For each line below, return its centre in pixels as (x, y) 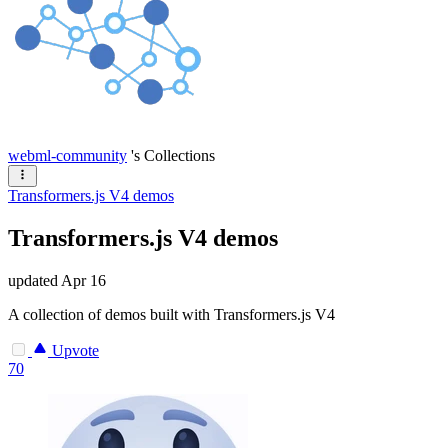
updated (34, 280)
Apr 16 (83, 280)
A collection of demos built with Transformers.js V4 (171, 314)
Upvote (73, 350)
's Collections (173, 155)
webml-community (67, 155)
